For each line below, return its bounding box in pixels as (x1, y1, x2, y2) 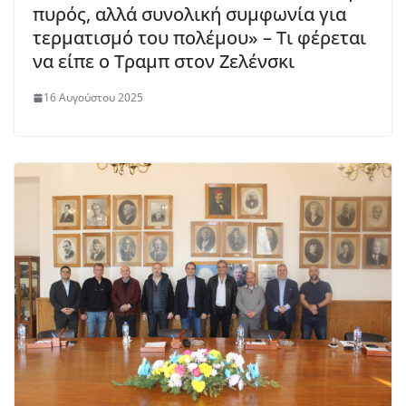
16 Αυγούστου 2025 (43, 90, 143, 106)
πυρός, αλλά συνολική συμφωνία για (33, 2, 346, 27)
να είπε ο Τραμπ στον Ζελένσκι (33, 49, 295, 74)
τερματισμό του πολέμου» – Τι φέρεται (33, 25, 366, 51)
